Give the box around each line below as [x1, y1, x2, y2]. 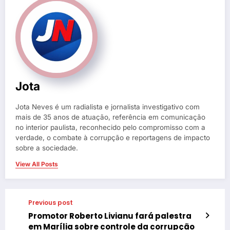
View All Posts [15, 160, 58, 168]
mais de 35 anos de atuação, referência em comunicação [15, 113, 205, 122]
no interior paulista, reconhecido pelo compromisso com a [15, 123, 205, 132]
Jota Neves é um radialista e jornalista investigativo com [15, 103, 200, 111]
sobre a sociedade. [15, 144, 78, 152]
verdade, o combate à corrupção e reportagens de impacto [15, 133, 210, 142]
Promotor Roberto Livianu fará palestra [28, 210, 191, 222]
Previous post [28, 198, 73, 207]
